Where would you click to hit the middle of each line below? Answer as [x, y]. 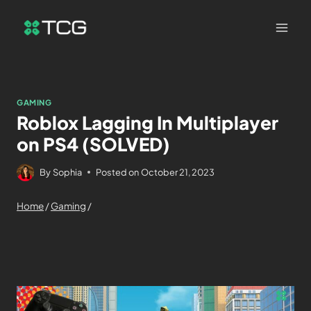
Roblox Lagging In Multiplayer [148, 122]
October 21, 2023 [178, 172]
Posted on [118, 172]
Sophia [68, 172]
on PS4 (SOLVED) [93, 144]
